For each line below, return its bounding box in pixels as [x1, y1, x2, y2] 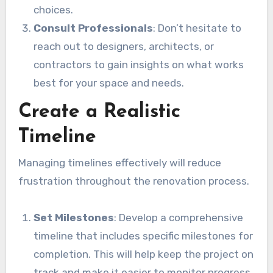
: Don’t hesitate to [153, 21, 242, 34]
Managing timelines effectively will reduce [18, 156, 221, 169]
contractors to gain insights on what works [34, 58, 244, 71]
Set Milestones [34, 211, 115, 224]
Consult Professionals [34, 21, 154, 34]
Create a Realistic [18, 102, 180, 122]
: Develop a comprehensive [114, 211, 244, 224]
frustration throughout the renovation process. [18, 174, 249, 187]
